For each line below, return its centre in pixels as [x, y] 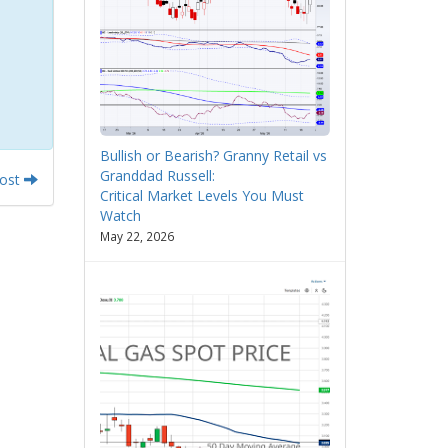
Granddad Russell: [157, 176]
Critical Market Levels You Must [201, 196]
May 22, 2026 [136, 236]
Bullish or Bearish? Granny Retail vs [213, 156]
